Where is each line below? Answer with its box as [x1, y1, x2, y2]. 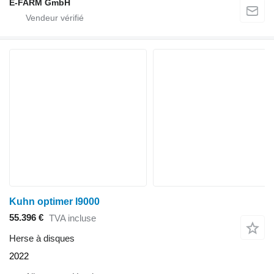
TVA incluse [49, 213, 96, 224]
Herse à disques [9, 232, 75, 243]
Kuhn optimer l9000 [9, 196, 100, 207]
